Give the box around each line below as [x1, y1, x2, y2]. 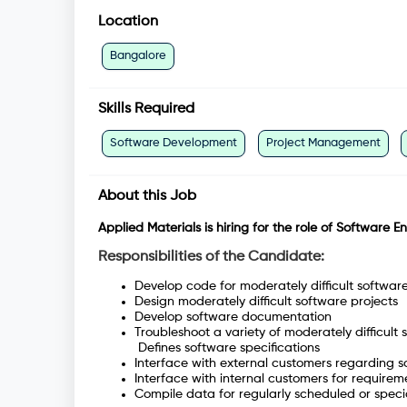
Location [98, 15, 158, 29]
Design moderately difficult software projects [134, 295, 398, 309]
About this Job [98, 189, 196, 204]
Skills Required [98, 102, 194, 117]
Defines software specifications [134, 342, 320, 355]
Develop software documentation [134, 311, 332, 324]
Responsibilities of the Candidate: [98, 250, 324, 265]
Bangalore [110, 49, 166, 62]
